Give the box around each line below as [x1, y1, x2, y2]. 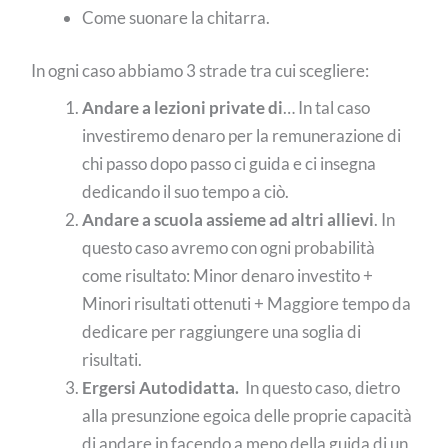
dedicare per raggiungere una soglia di [82, 320, 362, 342]
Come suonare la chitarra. [82, 6, 271, 28]
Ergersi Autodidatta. [82, 376, 243, 398]
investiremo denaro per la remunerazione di [82, 124, 402, 146]
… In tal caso [283, 96, 371, 118]
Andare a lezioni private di [82, 96, 284, 118]
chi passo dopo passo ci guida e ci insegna [82, 152, 377, 174]
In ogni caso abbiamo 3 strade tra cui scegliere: [31, 60, 370, 82]
